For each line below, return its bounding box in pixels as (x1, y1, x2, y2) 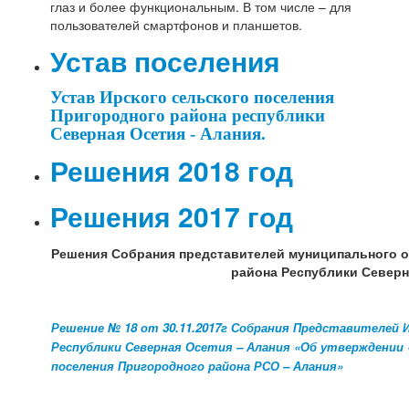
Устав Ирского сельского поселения (50, 88, 335, 108)
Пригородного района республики (50, 106, 326, 126)
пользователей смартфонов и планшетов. (50, 16, 303, 35)
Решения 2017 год (50, 196, 294, 236)
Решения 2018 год (50, 151, 294, 191)
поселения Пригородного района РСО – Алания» (51, 357, 344, 375)
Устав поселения (50, 41, 281, 81)
